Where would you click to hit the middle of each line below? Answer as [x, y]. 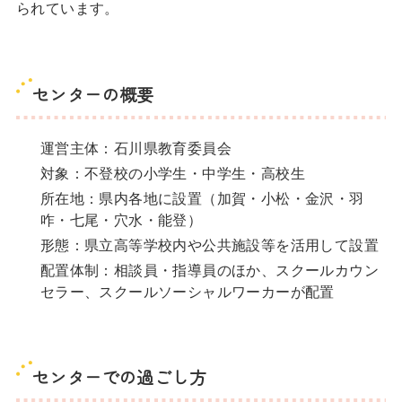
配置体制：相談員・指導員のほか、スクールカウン [209, 271]
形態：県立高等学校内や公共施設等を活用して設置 [209, 245]
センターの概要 [93, 94]
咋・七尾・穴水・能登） [121, 220]
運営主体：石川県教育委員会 [135, 149]
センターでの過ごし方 [119, 377]
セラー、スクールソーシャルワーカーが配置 [187, 292]
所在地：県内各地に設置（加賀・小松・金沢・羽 [202, 199]
